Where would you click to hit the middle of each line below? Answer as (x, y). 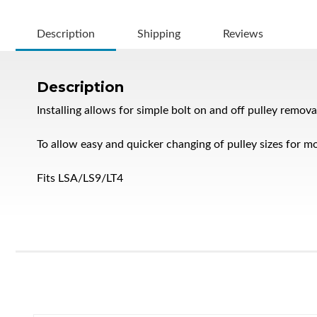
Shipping (159, 34)
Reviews (243, 34)
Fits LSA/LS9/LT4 (80, 178)
